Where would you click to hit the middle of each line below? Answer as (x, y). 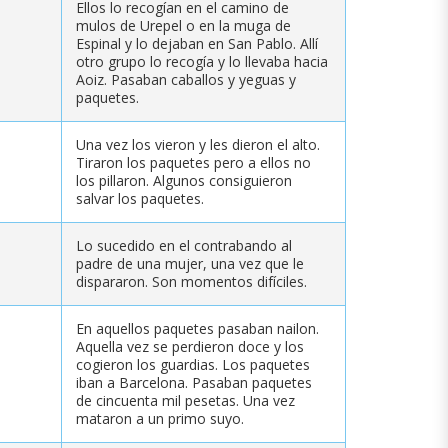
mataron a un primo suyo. (160, 418)
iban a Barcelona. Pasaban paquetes (194, 382)
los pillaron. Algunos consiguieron (184, 180)
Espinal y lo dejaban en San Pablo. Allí (197, 43)
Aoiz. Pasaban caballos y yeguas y (186, 79)
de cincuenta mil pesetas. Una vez (185, 400)
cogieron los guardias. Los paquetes (193, 364)
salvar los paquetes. (140, 198)
